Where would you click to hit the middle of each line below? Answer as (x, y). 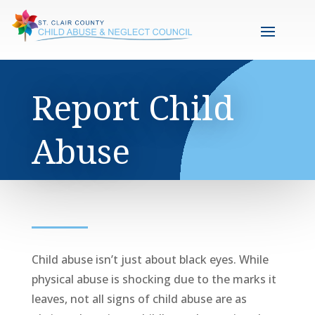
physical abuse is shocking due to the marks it (154, 279)
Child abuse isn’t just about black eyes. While (150, 260)
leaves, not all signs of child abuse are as (139, 299)
